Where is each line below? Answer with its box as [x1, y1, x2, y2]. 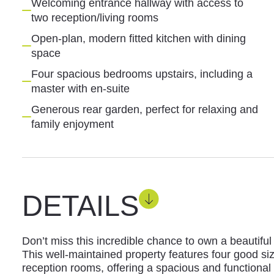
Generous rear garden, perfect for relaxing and [31, 103, 258, 116]
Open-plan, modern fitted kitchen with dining [31, 32, 246, 45]
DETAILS [21, 189, 139, 222]
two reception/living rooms [31, 11, 158, 24]
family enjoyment [31, 117, 114, 130]
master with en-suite [31, 82, 130, 95]
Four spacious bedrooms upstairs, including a [31, 67, 253, 80]
